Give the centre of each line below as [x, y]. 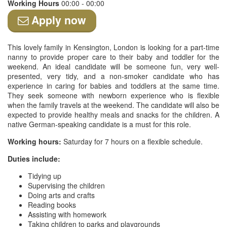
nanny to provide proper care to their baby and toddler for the [113, 57]
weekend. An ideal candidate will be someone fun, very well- [113, 66]
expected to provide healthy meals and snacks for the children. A [113, 115]
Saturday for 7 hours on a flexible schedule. [132, 141]
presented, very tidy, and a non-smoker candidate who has [113, 76]
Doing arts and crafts [61, 195]
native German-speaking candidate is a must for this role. [99, 124]
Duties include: [34, 159]
